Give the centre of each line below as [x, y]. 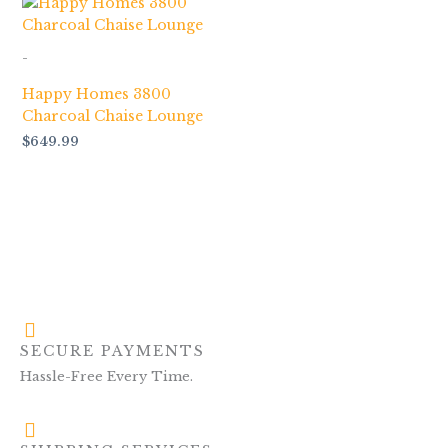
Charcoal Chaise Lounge [112, 116]
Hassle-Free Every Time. [106, 377]
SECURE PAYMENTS [112, 351]
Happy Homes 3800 [96, 94]
